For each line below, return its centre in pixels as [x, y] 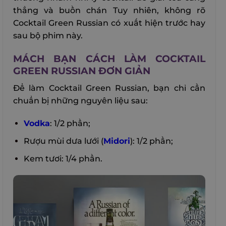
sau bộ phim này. [48, 36]
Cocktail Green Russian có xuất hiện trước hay [109, 23]
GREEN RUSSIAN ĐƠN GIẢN [82, 71]
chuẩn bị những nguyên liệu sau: [80, 100]
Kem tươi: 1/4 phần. [63, 158]
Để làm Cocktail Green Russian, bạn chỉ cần [109, 88]
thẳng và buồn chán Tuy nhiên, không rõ [109, 11]
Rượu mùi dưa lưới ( [63, 141]
